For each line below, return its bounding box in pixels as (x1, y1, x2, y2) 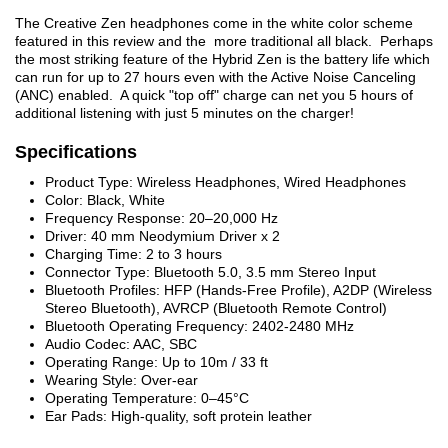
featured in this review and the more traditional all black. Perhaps (15, 32, 433, 49)
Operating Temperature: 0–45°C (45, 389, 249, 406)
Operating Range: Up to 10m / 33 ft (45, 353, 268, 370)
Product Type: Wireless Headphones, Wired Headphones (45, 173, 406, 190)
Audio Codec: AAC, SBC (45, 335, 197, 352)
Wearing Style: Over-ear (45, 371, 198, 388)
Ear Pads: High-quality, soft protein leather (45, 407, 312, 424)
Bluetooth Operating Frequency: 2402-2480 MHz (45, 317, 354, 334)
